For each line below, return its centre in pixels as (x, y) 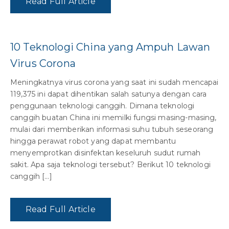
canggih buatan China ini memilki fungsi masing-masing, (113, 118)
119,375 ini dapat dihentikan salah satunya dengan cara (109, 94)
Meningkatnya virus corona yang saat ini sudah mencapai (114, 83)
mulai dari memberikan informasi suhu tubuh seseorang (112, 130)
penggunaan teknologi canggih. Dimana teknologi (102, 106)
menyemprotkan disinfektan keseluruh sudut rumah (106, 153)
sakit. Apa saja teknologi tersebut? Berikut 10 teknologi (110, 165)
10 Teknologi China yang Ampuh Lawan (110, 47)
